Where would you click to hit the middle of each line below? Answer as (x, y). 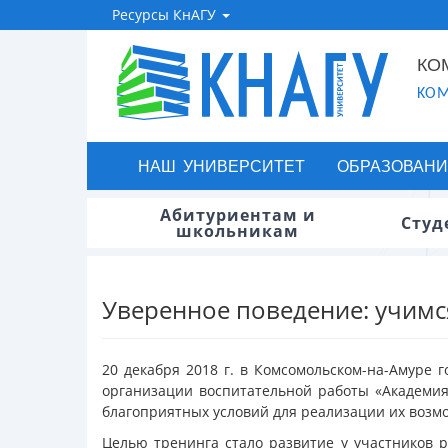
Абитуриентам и (237, 215)
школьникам (237, 231)
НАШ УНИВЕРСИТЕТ (221, 165)
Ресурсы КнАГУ (166, 14)
